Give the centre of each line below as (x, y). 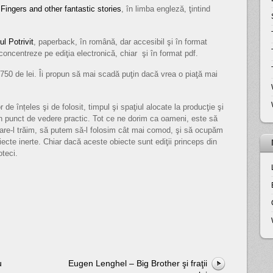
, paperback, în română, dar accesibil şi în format (120, 41)
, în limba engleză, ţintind (166, 9)
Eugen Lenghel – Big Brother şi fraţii (138, 263)
